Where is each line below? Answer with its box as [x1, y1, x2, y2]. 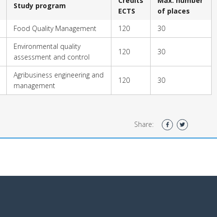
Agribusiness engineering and [14, 70, 104, 79]
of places [157, 6, 190, 15]
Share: [134, 119, 154, 129]
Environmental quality [14, 41, 80, 51]
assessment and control [14, 52, 90, 62]
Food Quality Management [14, 23, 96, 33]
